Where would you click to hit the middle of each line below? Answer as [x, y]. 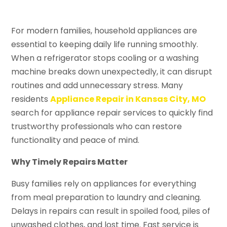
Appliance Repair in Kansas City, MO [128, 99]
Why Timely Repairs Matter [70, 162]
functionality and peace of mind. [75, 140]
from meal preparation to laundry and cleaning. [106, 197]
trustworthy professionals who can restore [97, 126]
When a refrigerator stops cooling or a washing [105, 58]
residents [31, 99]
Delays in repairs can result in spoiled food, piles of [111, 211]
